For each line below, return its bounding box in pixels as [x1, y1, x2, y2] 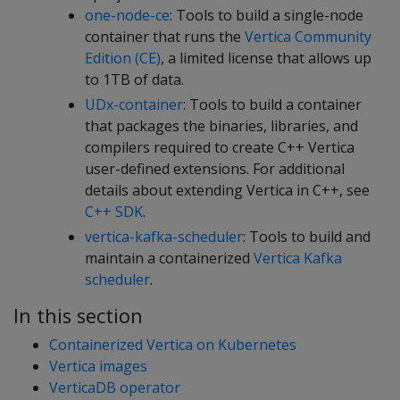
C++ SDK [85, 201, 143, 221]
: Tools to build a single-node [170, 4, 363, 25]
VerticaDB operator [49, 377, 180, 397]
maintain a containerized [85, 247, 254, 268]
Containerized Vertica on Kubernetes [49, 334, 296, 354]
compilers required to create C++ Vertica [85, 137, 354, 157]
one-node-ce [85, 4, 170, 25]
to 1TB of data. [85, 69, 184, 89]
